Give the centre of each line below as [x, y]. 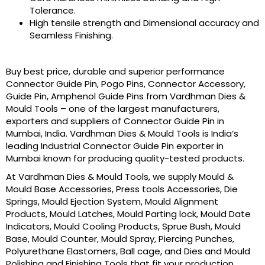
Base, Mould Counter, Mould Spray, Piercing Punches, [120, 238]
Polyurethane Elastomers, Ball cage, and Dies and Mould [128, 251]
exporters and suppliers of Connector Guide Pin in [115, 121]
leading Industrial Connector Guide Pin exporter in [115, 146]
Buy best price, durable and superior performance [115, 71]
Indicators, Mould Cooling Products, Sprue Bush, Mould [123, 226]
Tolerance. [53, 10]
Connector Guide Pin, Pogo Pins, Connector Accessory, [126, 83]
